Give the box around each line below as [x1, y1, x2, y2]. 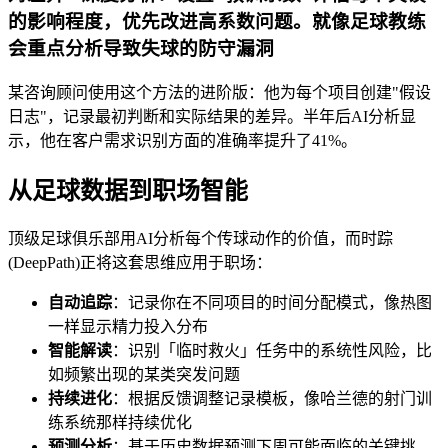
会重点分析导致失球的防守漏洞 [8, 37, 274, 59]
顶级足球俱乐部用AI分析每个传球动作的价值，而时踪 [8, 230, 393, 248]
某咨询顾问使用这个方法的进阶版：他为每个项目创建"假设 [8, 83, 431, 101]
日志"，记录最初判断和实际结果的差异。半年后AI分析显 [8, 107, 416, 125]
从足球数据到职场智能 [8, 177, 248, 204]
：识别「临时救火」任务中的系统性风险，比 [112, 342, 432, 360]
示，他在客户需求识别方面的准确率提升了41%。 [8, 131, 357, 149]
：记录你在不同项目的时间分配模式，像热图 [112, 294, 432, 312]
